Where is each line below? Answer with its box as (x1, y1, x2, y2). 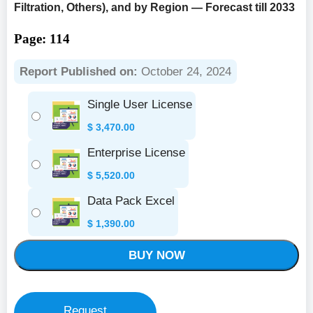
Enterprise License (87, 146, 185, 159)
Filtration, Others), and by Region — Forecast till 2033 (14, 1, 295, 13)
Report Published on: (20, 65, 138, 78)
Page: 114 (14, 31, 70, 46)
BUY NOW (128, 249, 185, 262)
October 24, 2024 (138, 65, 231, 78)
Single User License (87, 98, 192, 111)
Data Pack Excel (87, 194, 175, 208)
